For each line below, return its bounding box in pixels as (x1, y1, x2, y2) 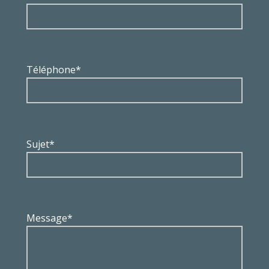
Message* (26, 211, 73, 225)
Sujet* (26, 137, 55, 151)
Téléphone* (26, 63, 81, 77)
